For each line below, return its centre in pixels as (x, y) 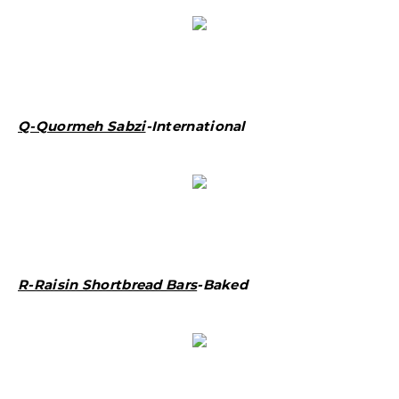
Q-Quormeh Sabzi (82, 126)
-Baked (223, 284)
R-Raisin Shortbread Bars (108, 284)
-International (195, 126)
